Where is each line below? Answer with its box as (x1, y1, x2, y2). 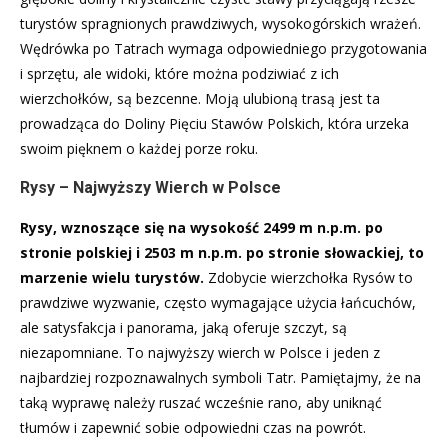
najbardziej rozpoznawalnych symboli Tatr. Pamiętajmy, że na (20, 367, 421, 387)
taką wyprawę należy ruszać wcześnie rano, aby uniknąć (20, 392, 382, 412)
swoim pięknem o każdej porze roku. (20, 138, 258, 158)
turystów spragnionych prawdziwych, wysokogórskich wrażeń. (20, 13, 421, 33)
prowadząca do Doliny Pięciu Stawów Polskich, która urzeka (20, 113, 409, 133)
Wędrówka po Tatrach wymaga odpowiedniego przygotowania (20, 38, 427, 58)
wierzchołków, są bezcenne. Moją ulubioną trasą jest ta (20, 88, 380, 108)
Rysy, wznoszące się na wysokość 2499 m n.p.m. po (20, 217, 383, 237)
